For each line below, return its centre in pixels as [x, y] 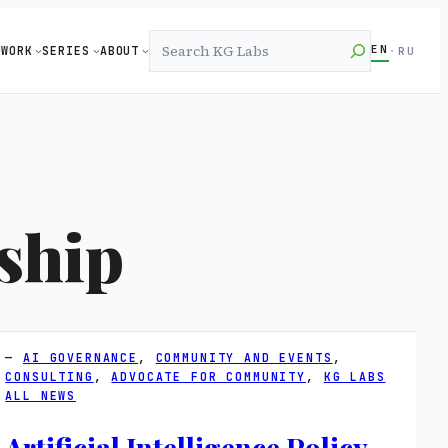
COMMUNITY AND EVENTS [244, 358]
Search [179, 42]
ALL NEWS [41, 396]
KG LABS [354, 377]
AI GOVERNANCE [80, 358]
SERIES [66, 51]
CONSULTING [49, 377]
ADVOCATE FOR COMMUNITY [208, 377]
